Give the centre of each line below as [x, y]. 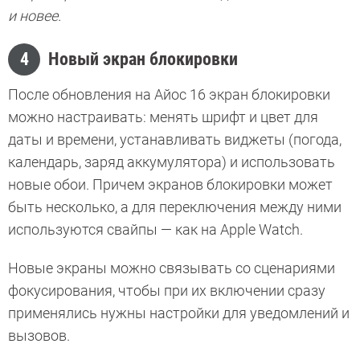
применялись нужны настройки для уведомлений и [179, 313]
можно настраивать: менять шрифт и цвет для [163, 117]
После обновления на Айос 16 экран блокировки [169, 94]
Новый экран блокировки [145, 59]
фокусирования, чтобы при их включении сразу [167, 290]
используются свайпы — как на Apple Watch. [155, 229]
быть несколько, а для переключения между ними [175, 207]
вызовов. [41, 335]
